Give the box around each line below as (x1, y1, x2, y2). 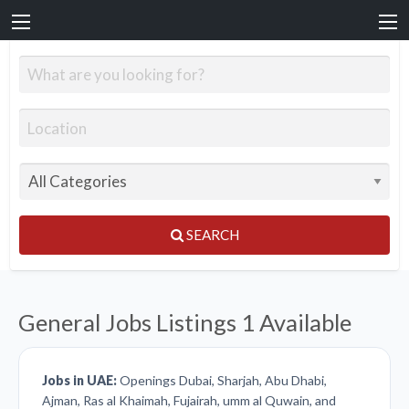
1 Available (241, 309, 351, 337)
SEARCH (185, 226, 239, 244)
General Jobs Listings (18, 309, 241, 337)
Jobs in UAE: (42, 372, 117, 388)
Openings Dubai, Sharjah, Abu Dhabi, (117, 372, 327, 388)
